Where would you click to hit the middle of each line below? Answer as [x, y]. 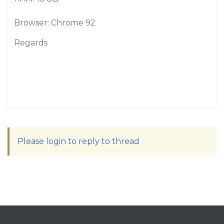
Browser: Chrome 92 [55, 23]
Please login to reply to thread [78, 141]
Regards [31, 43]
